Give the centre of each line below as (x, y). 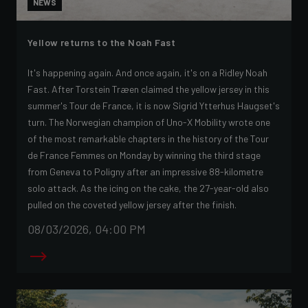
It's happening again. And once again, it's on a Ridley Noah (147, 72)
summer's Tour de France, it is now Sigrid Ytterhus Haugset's (154, 105)
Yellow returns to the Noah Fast (102, 42)
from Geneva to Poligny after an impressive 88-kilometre (145, 171)
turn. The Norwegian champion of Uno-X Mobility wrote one (149, 122)
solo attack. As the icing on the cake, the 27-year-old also (148, 188)
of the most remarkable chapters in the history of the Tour (148, 138)
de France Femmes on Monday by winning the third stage (144, 155)
